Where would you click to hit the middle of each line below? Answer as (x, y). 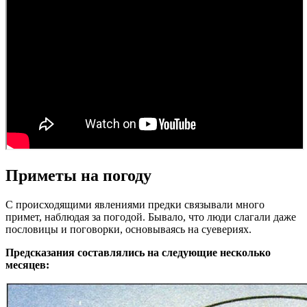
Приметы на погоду (78, 175)
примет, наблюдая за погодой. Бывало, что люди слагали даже (151, 217)
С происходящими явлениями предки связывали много (135, 204)
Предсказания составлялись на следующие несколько (138, 252)
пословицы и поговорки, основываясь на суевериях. (128, 229)
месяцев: (27, 265)
